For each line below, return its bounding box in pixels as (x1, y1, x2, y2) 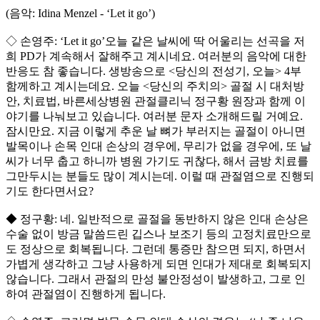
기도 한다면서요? (6, 185, 94, 198)
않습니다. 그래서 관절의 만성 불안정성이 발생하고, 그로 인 (6, 273, 306, 286)
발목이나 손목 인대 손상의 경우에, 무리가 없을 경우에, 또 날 (6, 140, 311, 153)
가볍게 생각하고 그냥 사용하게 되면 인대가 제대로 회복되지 (6, 258, 311, 271)
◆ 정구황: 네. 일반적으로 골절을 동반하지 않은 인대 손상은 (6, 213, 309, 226)
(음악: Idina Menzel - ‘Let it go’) (6, 7, 155, 20)
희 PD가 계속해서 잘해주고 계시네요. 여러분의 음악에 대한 (6, 50, 306, 63)
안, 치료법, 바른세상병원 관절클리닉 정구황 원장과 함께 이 (6, 95, 306, 108)
